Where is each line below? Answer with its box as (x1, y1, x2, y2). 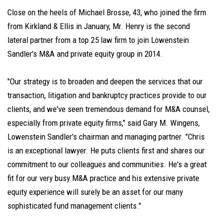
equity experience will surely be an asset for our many (7, 186, 183, 197)
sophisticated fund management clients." (7, 200, 141, 211)
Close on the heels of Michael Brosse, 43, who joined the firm (7, 7, 206, 17)
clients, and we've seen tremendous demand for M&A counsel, (7, 104, 210, 114)
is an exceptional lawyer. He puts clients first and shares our (7, 145, 205, 155)
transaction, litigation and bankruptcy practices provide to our (7, 90, 207, 100)
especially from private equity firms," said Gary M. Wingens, (7, 117, 200, 128)
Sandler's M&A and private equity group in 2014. (7, 48, 163, 59)
